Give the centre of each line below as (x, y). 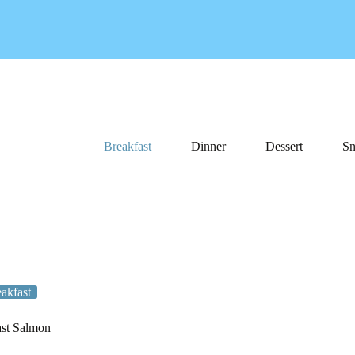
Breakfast (127, 146)
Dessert (284, 146)
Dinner (208, 146)
